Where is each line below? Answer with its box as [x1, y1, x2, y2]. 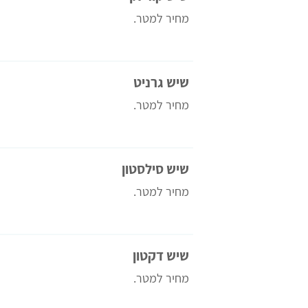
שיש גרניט [133, 73, 189, 91]
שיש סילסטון [121, 159, 189, 178]
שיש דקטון [132, 246, 189, 265]
